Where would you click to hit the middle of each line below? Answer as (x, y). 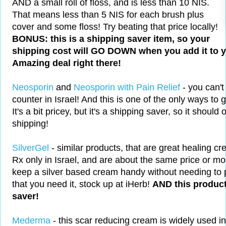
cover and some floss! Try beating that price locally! (115, 27)
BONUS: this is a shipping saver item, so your (111, 39)
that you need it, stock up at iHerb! (82, 184)
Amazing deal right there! (67, 63)
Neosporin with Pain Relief (127, 88)
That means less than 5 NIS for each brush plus (108, 15)
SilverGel (31, 148)
